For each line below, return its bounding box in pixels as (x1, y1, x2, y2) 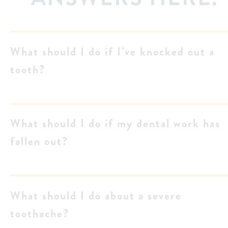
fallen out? (10, 133, 68, 150)
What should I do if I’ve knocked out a (10, 43, 215, 60)
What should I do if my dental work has (10, 116, 220, 132)
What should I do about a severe (10, 187, 182, 204)
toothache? (10, 205, 69, 221)
